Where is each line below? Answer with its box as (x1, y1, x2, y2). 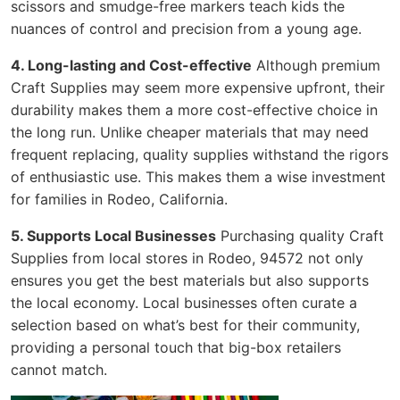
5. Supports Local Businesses (11, 226, 216, 245)
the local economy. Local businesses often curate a (11, 293, 357, 312)
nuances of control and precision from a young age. (11, 19, 362, 37)
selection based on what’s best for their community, (11, 315, 360, 334)
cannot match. (11, 360, 107, 379)
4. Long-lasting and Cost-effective (11, 55, 252, 74)
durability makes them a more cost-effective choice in (11, 100, 378, 119)
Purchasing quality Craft (216, 226, 384, 245)
